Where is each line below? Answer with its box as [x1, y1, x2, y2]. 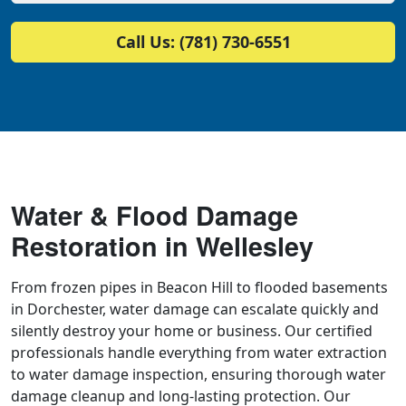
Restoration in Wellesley [11, 227, 314, 265]
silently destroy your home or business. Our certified [11, 320, 372, 341]
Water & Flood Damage [11, 196, 298, 234]
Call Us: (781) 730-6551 [115, 30, 291, 53]
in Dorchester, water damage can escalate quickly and [11, 298, 379, 319]
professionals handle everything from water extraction [11, 342, 387, 362]
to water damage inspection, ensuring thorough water [11, 363, 386, 384]
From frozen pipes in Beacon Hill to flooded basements [11, 276, 388, 297]
